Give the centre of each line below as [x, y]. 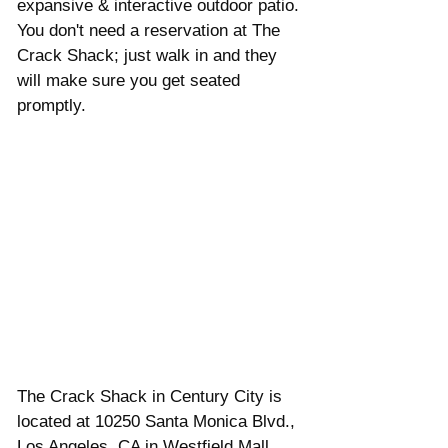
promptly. [51, 106]
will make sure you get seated [131, 81]
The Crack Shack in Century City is [152, 396]
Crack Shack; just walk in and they [149, 56]
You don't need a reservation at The [151, 31]
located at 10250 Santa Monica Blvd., [158, 421]
